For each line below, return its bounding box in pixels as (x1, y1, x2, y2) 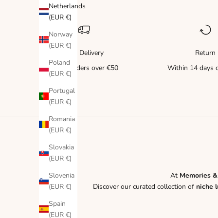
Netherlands (49, 1, 86, 11)
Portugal (49, 86, 75, 95)
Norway (49, 29, 73, 39)
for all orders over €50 (50, 63, 118, 73)
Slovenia (49, 170, 74, 180)
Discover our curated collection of (93, 182, 196, 192)
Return (195, 48, 216, 58)
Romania (49, 114, 75, 124)
